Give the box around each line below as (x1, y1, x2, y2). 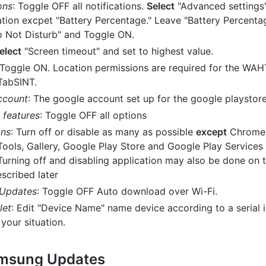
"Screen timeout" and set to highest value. (21, 45, 213, 57)
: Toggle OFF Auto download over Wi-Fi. (37, 185, 217, 197)
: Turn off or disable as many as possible (11, 126, 196, 138)
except (196, 126, 227, 138)
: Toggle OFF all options (40, 109, 147, 121)
